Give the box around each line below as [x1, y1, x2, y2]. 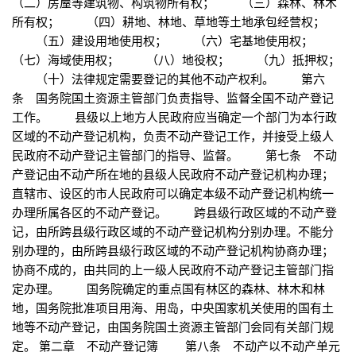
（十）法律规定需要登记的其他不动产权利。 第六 [12, 70, 325, 87]
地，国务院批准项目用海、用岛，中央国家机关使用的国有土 [12, 299, 334, 316]
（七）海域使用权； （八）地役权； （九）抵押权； [12, 51, 340, 68]
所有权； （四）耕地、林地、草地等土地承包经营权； [12, 13, 325, 30]
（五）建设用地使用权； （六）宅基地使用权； [12, 32, 340, 49]
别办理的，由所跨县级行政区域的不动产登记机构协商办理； [12, 242, 334, 259]
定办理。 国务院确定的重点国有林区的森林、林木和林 [12, 280, 325, 297]
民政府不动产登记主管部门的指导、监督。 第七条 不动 [12, 146, 337, 164]
